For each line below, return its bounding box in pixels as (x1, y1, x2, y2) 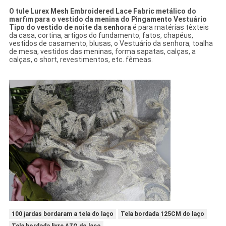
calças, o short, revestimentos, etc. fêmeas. (9, 55, 153, 64)
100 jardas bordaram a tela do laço (11, 210, 114, 218)
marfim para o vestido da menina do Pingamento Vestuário (9, 15, 207, 24)
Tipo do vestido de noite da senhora (9, 23, 131, 32)
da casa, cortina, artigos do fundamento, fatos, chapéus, (9, 31, 193, 40)
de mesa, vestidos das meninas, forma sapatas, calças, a (9, 47, 196, 56)
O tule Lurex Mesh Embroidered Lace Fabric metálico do (9, 7, 196, 16)
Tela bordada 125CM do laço (120, 210, 204, 218)
